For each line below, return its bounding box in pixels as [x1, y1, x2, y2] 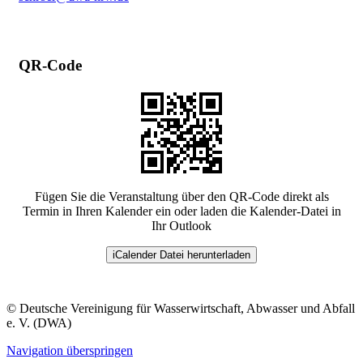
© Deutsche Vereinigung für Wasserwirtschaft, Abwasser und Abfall [6, 301, 355, 316]
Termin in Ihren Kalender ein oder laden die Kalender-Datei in [22, 204, 341, 219]
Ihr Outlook [152, 219, 211, 233]
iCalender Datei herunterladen [113, 249, 250, 262]
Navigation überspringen [6, 344, 133, 358]
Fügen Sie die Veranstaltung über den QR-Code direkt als [34, 190, 329, 204]
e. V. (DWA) [6, 316, 71, 331]
